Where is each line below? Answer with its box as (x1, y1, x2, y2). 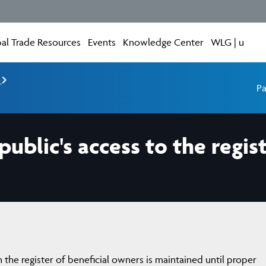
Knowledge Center (123, 36, 204, 48)
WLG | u (211, 36, 245, 48)
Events (88, 36, 116, 48)
